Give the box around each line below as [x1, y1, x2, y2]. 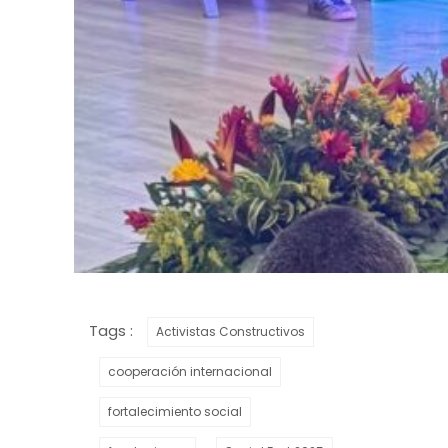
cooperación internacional [108, 362, 272, 380]
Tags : [89, 319, 137, 341]
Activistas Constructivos [156, 322, 305, 340]
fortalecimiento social [108, 402, 242, 420]
